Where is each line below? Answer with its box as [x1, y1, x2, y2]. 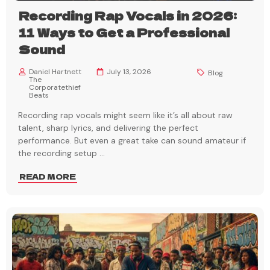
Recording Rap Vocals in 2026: [19, 7, 237, 25]
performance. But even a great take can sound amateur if [18, 135, 246, 146]
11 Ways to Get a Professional [19, 24, 230, 42]
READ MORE [19, 171, 76, 182]
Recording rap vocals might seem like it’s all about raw [18, 110, 233, 121]
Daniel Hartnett [29, 67, 81, 77]
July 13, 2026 [106, 67, 151, 77]
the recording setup [18, 148, 99, 159]
